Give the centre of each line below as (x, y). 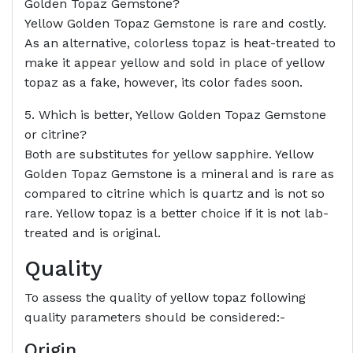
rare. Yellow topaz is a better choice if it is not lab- (176, 214)
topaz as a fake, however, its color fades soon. (163, 83)
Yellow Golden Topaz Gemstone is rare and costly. (175, 24)
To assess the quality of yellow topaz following (165, 298)
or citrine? (56, 135)
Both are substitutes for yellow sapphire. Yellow (169, 154)
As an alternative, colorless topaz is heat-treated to (180, 43)
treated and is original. (93, 233)
